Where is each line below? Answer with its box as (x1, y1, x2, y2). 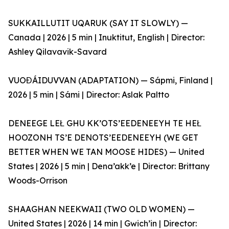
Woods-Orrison (8, 175, 67, 186)
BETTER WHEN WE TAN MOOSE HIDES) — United (8, 147, 204, 157)
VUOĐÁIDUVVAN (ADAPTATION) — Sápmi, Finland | (8, 75, 213, 86)
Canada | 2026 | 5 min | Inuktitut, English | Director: (8, 32, 204, 43)
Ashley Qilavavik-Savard (8, 47, 107, 57)
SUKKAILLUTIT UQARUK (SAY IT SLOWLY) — (8, 18, 188, 29)
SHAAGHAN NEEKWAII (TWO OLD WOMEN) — (8, 204, 195, 215)
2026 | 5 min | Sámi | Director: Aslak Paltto (8, 89, 169, 100)
